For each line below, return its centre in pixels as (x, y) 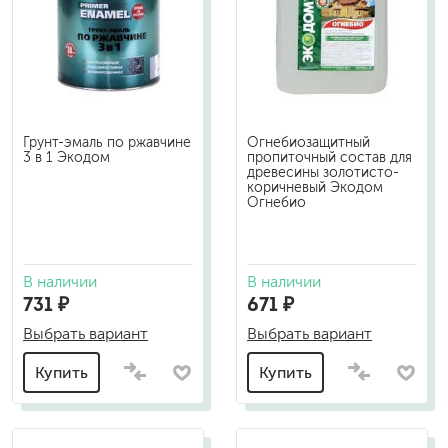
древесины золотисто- (323, 172)
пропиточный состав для (329, 157)
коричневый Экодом (315, 187)
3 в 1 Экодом (66, 157)
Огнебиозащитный (308, 142)
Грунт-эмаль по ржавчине (107, 142)
